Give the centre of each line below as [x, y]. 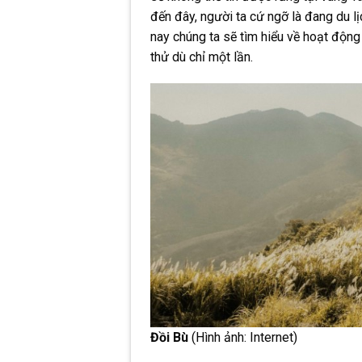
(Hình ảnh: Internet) [243, 337]
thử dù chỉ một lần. [202, 57]
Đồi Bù [169, 337]
